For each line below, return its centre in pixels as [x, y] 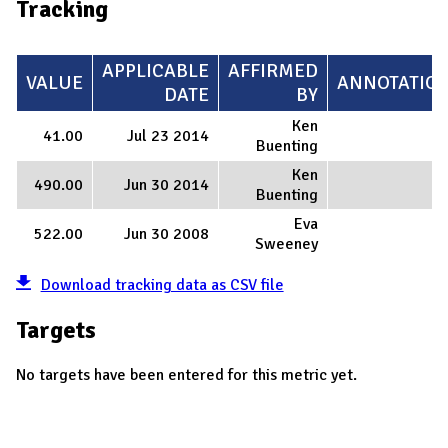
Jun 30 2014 [166, 185]
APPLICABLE [155, 71]
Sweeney [286, 244]
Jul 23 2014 [168, 136]
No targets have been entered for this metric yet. [186, 375]
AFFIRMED [273, 71]
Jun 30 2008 [166, 234]
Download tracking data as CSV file [162, 285]
